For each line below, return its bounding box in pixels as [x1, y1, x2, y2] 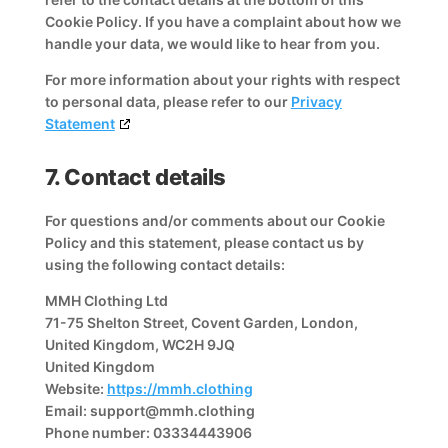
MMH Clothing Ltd [44, 292, 168, 309]
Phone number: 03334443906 [44, 424, 252, 441]
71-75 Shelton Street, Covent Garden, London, [44, 314, 358, 331]
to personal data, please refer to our [44, 93, 291, 110]
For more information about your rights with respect [44, 71, 400, 88]
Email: [44, 402, 90, 419]
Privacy [290, 93, 342, 110]
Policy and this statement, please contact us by [44, 234, 364, 251]
